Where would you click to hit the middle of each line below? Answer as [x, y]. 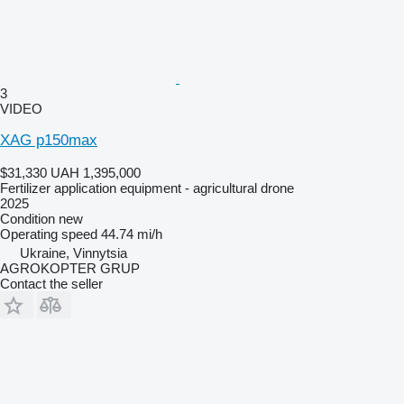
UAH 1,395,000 [96, 172]
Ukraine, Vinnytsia [73, 252]
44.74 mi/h [132, 234]
